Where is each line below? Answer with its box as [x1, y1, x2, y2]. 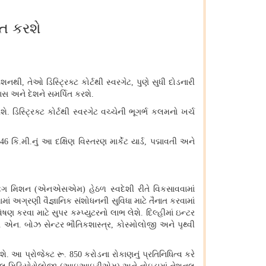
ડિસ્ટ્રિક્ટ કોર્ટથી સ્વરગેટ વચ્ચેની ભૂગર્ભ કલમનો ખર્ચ [12, 107, 195, 117]
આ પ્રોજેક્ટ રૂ [11, 250, 65, 259]
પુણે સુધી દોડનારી [137, 78, 195, 87]
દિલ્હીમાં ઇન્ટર [145, 208, 195, 218]
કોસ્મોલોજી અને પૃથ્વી [116, 220, 195, 230]
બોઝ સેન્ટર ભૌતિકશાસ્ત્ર [24, 220, 112, 230]
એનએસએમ [37, 185, 83, 194]
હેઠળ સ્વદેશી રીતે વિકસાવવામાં [89, 185, 195, 194]
